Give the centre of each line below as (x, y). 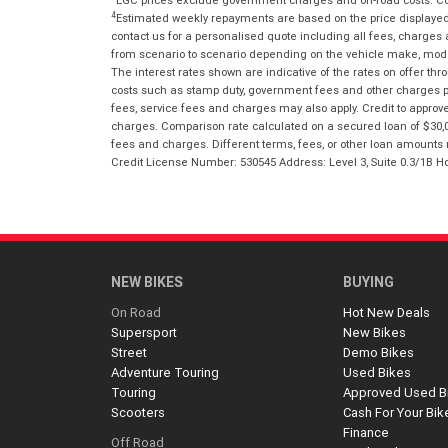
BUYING (369, 281)
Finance (366, 432)
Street (129, 352)
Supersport (144, 332)
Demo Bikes (379, 352)
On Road (136, 312)
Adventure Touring (165, 372)
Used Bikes (377, 372)
